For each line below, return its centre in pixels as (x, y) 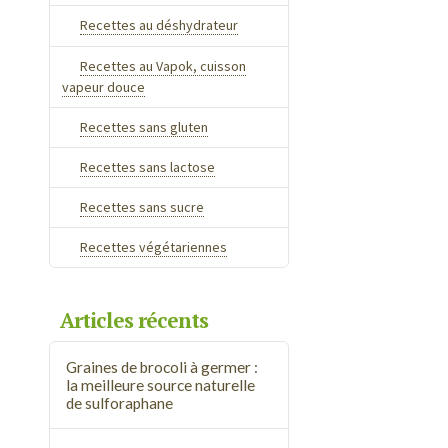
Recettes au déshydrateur (158, 25)
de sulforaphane (120, 403)
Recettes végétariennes (153, 247)
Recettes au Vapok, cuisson (162, 65)
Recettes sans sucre (141, 207)
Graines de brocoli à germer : (162, 367)
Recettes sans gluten (143, 126)
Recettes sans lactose (147, 166)
